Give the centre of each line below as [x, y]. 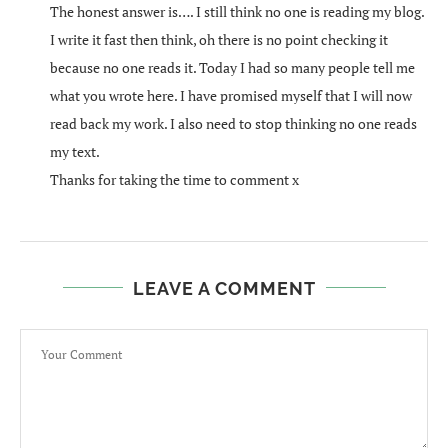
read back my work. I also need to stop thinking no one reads [233, 123]
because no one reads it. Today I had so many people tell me [232, 67]
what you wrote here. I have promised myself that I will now [231, 95]
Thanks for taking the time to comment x [174, 179]
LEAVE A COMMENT [224, 288]
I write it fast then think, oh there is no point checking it [219, 39]
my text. [75, 151]
